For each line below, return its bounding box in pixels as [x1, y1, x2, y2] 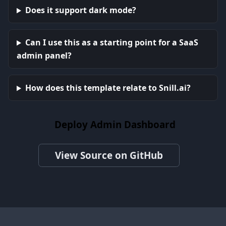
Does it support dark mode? [25, 5, 136, 16]
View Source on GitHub [55, 148, 163, 162]
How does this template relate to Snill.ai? [25, 82, 191, 94]
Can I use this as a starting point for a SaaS [25, 37, 198, 48]
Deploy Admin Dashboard [54, 118, 176, 131]
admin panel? [17, 50, 72, 62]
